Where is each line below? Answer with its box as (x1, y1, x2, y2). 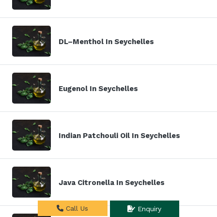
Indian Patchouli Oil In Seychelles (59, 131, 180, 140)
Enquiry (135, 205, 162, 213)
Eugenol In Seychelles (59, 84, 138, 93)
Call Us (63, 204, 89, 213)
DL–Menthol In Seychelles (59, 37, 154, 46)
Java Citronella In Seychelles (59, 178, 165, 187)
